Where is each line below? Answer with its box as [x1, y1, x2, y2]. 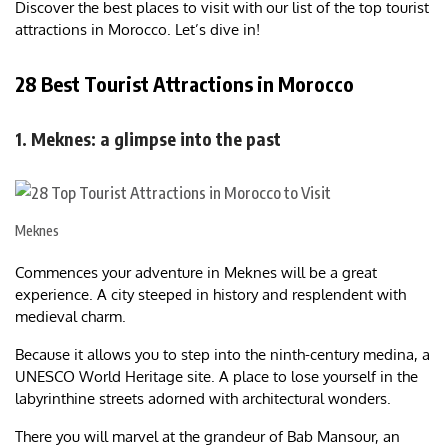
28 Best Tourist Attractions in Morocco [15, 71, 354, 97]
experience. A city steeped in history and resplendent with [15, 285, 406, 305]
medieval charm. [15, 307, 126, 327]
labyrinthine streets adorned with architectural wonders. [15, 389, 395, 409]
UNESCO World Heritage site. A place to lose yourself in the [15, 367, 418, 387]
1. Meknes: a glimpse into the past [15, 127, 281, 151]
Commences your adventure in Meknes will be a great [15, 263, 377, 283]
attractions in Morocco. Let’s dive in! [15, 20, 260, 40]
